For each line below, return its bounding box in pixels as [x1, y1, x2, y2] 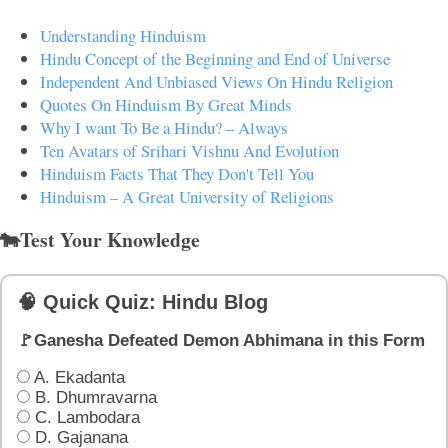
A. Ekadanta [30, 367, 125, 387]
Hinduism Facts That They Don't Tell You [40, 162, 314, 186]
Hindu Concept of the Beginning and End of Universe [40, 47, 390, 71]
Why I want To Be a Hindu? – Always [40, 116, 288, 140]
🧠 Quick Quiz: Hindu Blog [17, 290, 268, 313]
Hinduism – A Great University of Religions [40, 185, 334, 209]
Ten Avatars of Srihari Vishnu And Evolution [40, 139, 339, 163]
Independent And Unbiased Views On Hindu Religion [40, 70, 393, 94]
